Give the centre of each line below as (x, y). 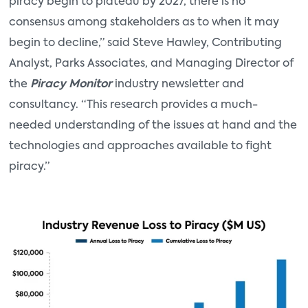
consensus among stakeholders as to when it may (144, 23)
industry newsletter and (178, 85)
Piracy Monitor (71, 85)
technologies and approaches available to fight (140, 146)
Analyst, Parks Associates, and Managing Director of (151, 64)
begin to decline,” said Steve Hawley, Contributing (145, 43)
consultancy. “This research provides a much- (133, 105)
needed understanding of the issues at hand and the (153, 126)
